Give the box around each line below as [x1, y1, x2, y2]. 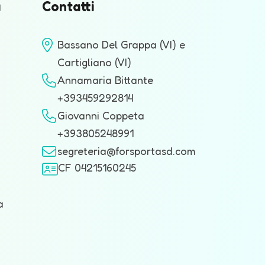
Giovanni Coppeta [57, 109, 144, 122]
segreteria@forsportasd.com [57, 144, 196, 157]
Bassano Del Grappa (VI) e [57, 38, 185, 51]
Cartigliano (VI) [57, 56, 131, 69]
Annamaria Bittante [57, 73, 153, 86]
